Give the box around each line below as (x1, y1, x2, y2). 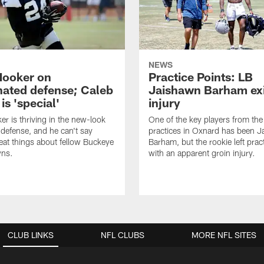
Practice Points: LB (148, 70, 253, 84)
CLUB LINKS (8, 230, 54, 240)
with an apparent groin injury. (148, 148, 255, 159)
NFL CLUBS (101, 230, 144, 240)
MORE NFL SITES (192, 230, 256, 240)
